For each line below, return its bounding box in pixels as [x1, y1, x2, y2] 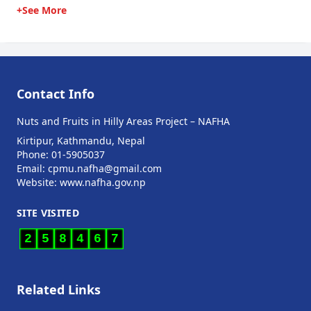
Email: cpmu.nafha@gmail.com [17, 162, 162, 175]
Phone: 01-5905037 [17, 148, 105, 161]
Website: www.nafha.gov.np [17, 176, 146, 189]
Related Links [17, 281, 101, 298]
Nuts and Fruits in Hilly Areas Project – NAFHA [17, 115, 230, 128]
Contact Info [17, 85, 94, 102]
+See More [17, 3, 67, 17]
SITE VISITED [17, 206, 80, 219]
